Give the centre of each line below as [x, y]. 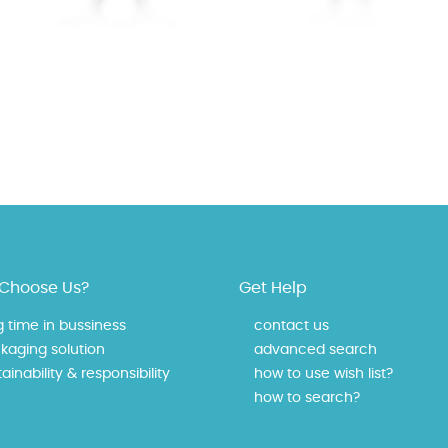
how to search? [307, 398]
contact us [291, 326]
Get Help [273, 288]
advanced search [315, 350]
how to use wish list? [323, 374]
